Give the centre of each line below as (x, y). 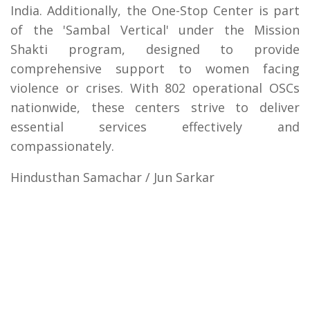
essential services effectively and (155, 127)
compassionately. (62, 146)
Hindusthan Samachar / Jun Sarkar (112, 177)
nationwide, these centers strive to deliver (155, 108)
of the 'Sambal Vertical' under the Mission (155, 30)
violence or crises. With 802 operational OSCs (155, 88)
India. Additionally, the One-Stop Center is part (155, 11)
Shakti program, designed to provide (155, 49)
